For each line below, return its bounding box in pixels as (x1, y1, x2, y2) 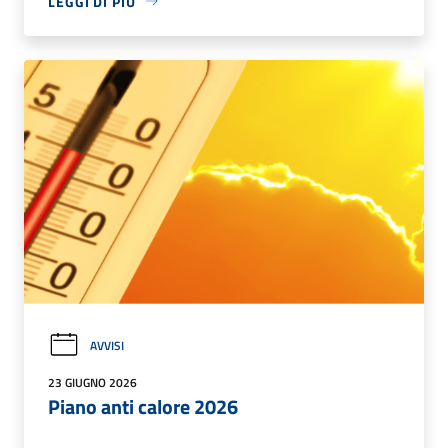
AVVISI (90, 335, 124, 355)
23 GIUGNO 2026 (48, 372, 137, 392)
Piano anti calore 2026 (48, 390, 238, 422)
